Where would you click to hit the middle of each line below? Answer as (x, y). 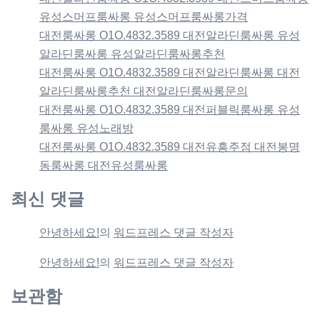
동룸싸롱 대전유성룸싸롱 (104, 165)
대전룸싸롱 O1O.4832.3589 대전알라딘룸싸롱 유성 (170, 35)
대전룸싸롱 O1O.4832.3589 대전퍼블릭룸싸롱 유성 (170, 109)
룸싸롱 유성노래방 (86, 128)
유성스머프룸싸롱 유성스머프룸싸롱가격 (144, 16)
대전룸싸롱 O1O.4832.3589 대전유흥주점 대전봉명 (170, 146)
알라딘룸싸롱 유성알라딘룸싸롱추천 (132, 54)
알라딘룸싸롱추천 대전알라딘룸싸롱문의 (144, 91)
